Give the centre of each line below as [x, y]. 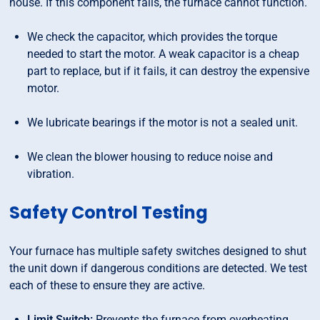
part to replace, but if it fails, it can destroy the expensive [169, 71]
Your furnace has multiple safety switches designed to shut [158, 251]
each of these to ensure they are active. [107, 286]
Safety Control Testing [109, 213]
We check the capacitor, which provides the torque [152, 37]
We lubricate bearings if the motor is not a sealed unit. [163, 123]
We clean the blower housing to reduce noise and [150, 157]
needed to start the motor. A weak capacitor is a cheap [164, 54]
